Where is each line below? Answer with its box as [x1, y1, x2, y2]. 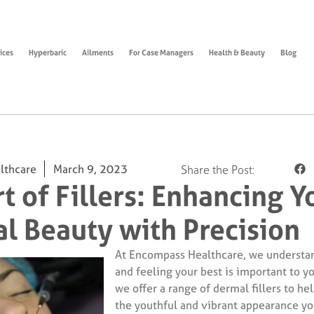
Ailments [81, 48, 114, 57]
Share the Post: [181, 163, 255, 177]
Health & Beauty [208, 48, 265, 57]
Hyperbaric [28, 48, 67, 57]
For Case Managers [128, 48, 193, 57]
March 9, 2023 [53, 162, 128, 177]
